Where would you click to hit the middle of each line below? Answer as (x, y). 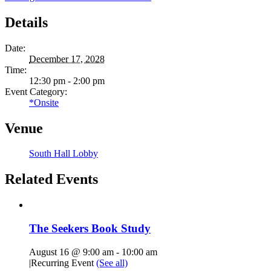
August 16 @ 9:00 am (71, 252)
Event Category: (36, 91)
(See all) (112, 263)
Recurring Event (64, 263)
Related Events (51, 179)
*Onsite (44, 102)
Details (26, 22)
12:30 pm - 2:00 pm (67, 80)
